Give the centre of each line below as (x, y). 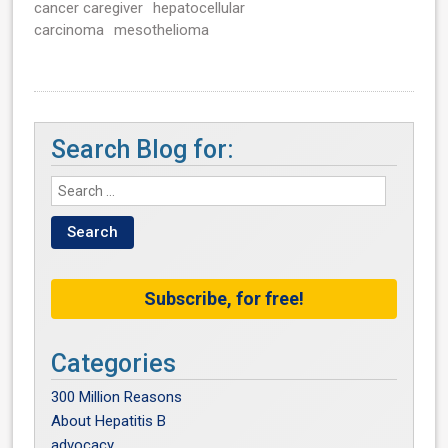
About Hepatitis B (109, 420)
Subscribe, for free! (224, 298)
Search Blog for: (143, 149)
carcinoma (69, 29)
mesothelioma (162, 29)
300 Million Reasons (117, 396)
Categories (114, 363)
